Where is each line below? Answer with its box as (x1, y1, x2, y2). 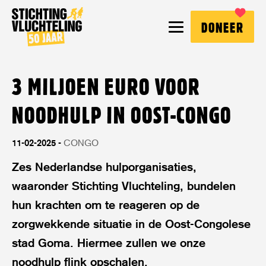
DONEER (201, 20, 243, 36)
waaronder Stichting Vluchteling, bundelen (12, 179, 236, 193)
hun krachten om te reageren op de (12, 198, 199, 212)
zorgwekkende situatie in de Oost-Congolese (12, 217, 251, 231)
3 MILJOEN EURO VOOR (12, 73, 199, 100)
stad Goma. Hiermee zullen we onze (12, 236, 205, 250)
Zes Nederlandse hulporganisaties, (12, 160, 197, 174)
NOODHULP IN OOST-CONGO (12, 102, 231, 129)
